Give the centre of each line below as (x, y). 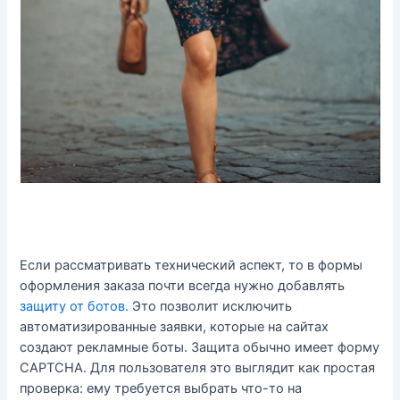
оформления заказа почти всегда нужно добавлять (183, 285)
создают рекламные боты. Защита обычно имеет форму (200, 347)
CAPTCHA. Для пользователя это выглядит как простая (198, 367)
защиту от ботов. (75, 306)
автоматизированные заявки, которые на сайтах (175, 326)
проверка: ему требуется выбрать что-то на (161, 388)
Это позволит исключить (211, 306)
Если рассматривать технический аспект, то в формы (192, 265)
